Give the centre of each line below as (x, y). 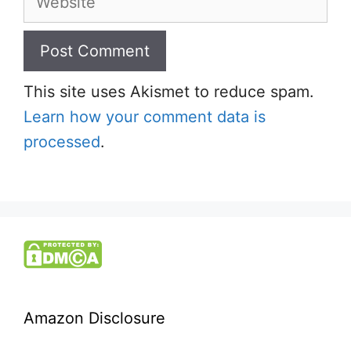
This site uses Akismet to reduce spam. (169, 92)
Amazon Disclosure (94, 318)
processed (62, 142)
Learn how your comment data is (145, 117)
